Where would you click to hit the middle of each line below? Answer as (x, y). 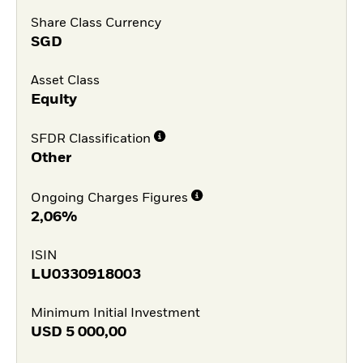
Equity (53, 99)
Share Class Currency (96, 23)
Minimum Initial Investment (115, 313)
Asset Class (65, 81)
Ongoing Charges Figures (109, 199)
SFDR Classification (90, 140)
